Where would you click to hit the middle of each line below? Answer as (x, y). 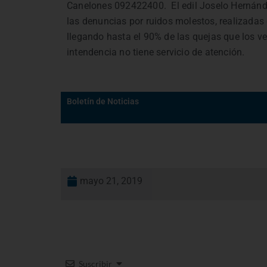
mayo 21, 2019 (111, 181)
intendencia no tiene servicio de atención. (156, 52)
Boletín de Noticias (103, 102)
